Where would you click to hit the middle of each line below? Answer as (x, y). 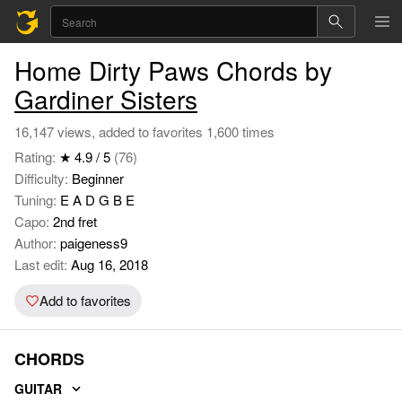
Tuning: (37, 200)
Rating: (37, 157)
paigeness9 (94, 243)
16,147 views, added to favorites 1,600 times (144, 131)
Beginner (98, 178)
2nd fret (75, 221)
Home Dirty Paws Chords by (173, 70)
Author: (37, 243)
